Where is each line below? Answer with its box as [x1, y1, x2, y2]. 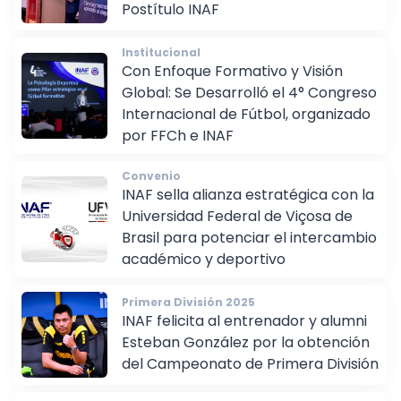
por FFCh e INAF [122, 138, 234, 159]
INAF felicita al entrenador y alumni [122, 323, 367, 345]
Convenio [122, 181, 181, 197]
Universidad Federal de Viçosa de [122, 218, 353, 240]
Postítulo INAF [122, 12, 219, 33]
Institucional [122, 57, 200, 73]
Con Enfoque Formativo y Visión [122, 73, 343, 95]
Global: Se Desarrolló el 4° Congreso [122, 95, 377, 116]
